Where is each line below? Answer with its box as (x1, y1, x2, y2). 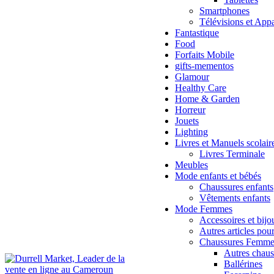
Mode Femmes (175, 204, 232, 214)
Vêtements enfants (199, 193, 270, 203)
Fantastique (175, 28, 219, 38)
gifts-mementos (175, 61, 234, 71)
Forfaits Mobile (175, 50, 234, 60)
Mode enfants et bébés (175, 171, 261, 181)
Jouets (175, 116, 199, 126)
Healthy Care (175, 83, 226, 93)
